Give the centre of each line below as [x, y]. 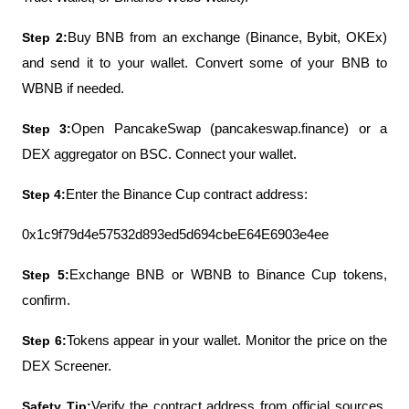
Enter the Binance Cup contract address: [187, 194]
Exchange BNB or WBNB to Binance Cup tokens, [228, 274]
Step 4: [44, 194]
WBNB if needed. [73, 88]
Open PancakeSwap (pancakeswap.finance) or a [230, 128]
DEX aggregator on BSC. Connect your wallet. [159, 154]
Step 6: [44, 340]
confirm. [46, 300]
